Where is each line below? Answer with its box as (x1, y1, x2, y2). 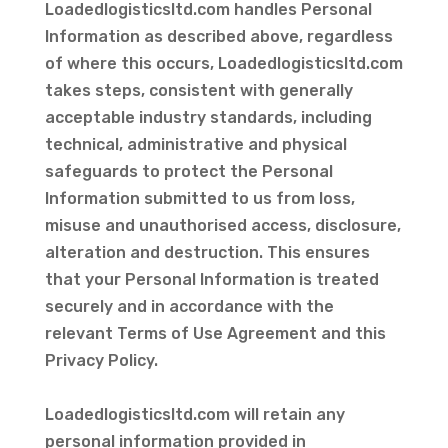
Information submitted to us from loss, (44, 189, 355, 208)
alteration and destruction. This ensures (44, 243, 370, 262)
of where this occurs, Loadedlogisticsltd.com (44, 54, 403, 73)
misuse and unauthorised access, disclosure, (44, 216, 401, 235)
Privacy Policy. (44, 351, 162, 370)
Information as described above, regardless (44, 27, 393, 46)
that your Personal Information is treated (44, 270, 379, 289)
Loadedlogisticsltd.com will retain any (44, 405, 345, 424)
